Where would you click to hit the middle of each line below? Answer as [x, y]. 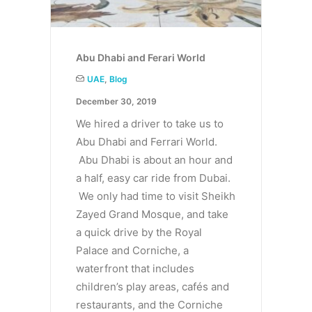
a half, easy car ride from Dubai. [153, 178]
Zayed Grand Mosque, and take [152, 214]
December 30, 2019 [116, 102]
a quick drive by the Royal [139, 233]
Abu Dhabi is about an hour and [154, 160]
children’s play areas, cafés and [153, 287]
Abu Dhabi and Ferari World [141, 58]
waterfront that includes [135, 269]
